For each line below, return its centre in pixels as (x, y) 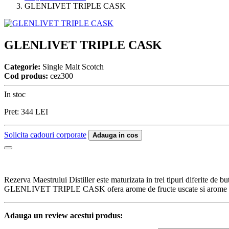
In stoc (15, 94)
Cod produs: (26, 76)
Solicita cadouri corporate (45, 134)
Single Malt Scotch (72, 66)
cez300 (61, 76)
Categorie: (22, 66)
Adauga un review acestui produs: (63, 215)
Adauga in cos (115, 135)
